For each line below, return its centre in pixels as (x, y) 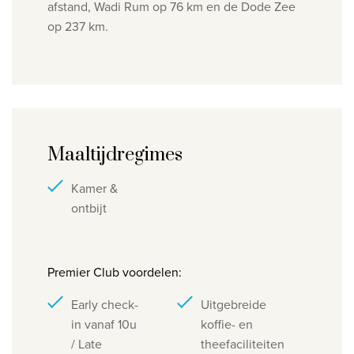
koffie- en (227, 324)
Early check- (105, 305)
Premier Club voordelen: (115, 272)
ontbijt (89, 208)
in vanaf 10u (104, 324)
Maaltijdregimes (115, 155)
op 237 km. (78, 26)
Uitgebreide (233, 305)
